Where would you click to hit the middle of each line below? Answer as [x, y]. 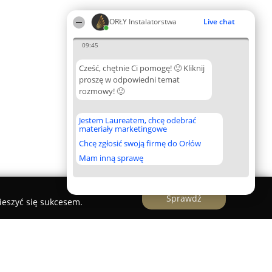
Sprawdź [184, 198]
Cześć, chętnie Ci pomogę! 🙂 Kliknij [142, 68]
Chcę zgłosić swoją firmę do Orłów [140, 143]
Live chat [219, 22]
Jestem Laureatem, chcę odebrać [138, 120]
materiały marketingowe [123, 129]
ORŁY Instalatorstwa [143, 22]
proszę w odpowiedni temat [129, 80]
